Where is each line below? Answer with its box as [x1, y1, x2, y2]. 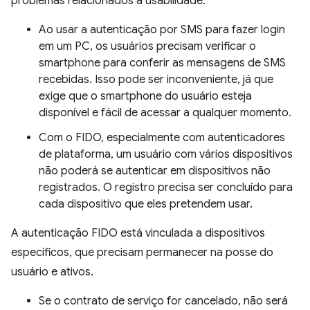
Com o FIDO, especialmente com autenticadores [39, 131, 285, 145]
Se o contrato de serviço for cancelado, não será [39, 294, 288, 309]
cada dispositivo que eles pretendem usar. [39, 197, 253, 212]
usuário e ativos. [11, 265, 93, 280]
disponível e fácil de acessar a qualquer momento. [39, 106, 291, 120]
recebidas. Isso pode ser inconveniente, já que [39, 73, 273, 87]
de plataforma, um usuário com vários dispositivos [39, 147, 293, 162]
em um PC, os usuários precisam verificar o [39, 39, 256, 54]
